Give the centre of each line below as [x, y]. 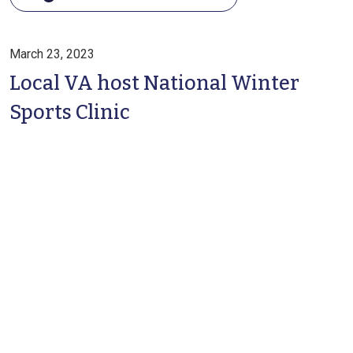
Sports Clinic [70, 112]
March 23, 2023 [52, 54]
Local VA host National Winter [154, 83]
